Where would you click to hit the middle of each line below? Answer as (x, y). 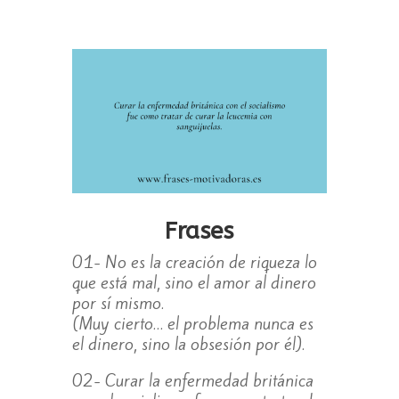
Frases (199, 231)
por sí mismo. (118, 302)
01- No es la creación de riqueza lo (194, 261)
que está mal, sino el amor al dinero (194, 282)
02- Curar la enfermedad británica (192, 380)
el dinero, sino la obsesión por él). (188, 343)
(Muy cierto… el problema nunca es (192, 323)
